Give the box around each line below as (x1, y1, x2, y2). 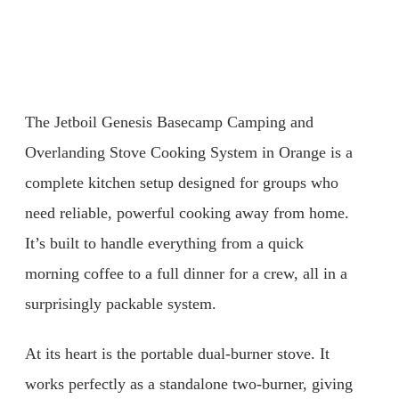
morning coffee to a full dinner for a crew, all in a (25, 265, 347, 283)
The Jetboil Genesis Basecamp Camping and (25, 113, 313, 132)
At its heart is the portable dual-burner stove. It (25, 345, 330, 363)
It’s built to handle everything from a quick (25, 234, 304, 253)
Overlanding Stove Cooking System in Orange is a (25, 143, 353, 162)
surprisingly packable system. (25, 295, 216, 313)
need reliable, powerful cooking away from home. (25, 204, 349, 223)
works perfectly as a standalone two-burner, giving (25, 375, 353, 394)
